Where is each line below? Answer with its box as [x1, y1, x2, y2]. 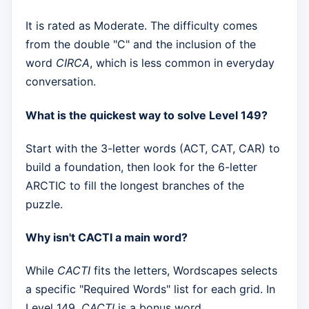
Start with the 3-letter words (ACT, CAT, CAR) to [26, 141, 280, 155]
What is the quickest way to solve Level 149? [26, 108, 268, 122]
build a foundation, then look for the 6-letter [26, 159, 257, 174]
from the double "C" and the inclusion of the [26, 37, 256, 52]
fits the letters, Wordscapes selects [90, 263, 277, 278]
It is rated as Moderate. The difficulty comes [26, 19, 257, 33]
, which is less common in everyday [90, 56, 275, 70]
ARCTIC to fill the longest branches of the [26, 178, 244, 192]
